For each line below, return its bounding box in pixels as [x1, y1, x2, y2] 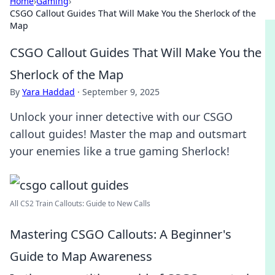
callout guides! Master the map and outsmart [10, 126, 247, 141]
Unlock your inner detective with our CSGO [10, 109, 233, 124]
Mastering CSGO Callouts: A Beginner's [10, 226, 231, 242]
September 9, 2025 [82, 86, 160, 98]
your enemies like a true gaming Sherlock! [10, 144, 230, 158]
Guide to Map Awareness [10, 248, 152, 265]
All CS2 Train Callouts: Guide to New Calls [10, 198, 150, 209]
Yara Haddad [22, 86, 75, 98]
